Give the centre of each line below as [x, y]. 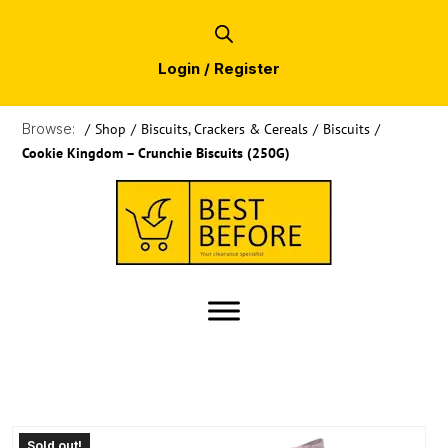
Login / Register [219, 69]
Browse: [48, 129]
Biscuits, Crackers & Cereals [224, 129]
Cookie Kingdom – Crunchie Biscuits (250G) [156, 153]
